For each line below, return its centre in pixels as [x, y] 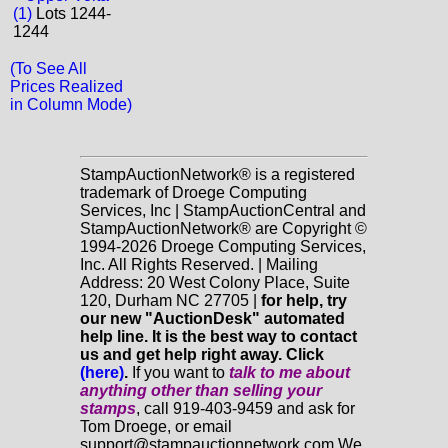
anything [115, 390]
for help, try [304, 300]
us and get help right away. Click [202, 354]
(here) [102, 372]
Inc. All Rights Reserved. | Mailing [199, 264]
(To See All [48, 68]
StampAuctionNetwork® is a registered [217, 174]
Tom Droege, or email [156, 426]
